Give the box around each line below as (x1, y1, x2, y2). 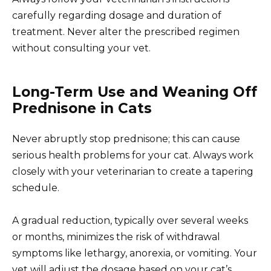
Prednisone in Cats (12, 99, 152, 117)
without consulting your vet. (12, 42, 151, 54)
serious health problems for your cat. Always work (12, 149, 253, 161)
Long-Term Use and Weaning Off (12, 83, 257, 100)
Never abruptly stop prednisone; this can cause (12, 132, 240, 145)
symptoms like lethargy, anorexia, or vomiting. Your (12, 247, 257, 259)
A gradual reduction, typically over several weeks (12, 214, 248, 226)
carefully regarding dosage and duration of (12, 9, 221, 21)
